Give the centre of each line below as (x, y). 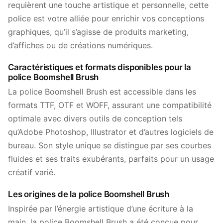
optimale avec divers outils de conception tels (95, 118)
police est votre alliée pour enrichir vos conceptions (106, 18)
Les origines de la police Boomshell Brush (89, 194)
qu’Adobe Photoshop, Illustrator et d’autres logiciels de (111, 132)
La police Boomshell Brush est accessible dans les (102, 92)
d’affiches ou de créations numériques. (80, 45)
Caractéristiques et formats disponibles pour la (100, 67)
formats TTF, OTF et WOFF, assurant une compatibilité (110, 105)
